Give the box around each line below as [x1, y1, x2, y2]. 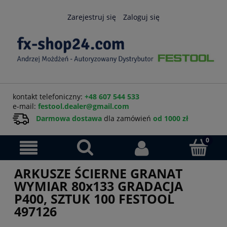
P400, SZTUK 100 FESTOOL [14, 190, 174, 207]
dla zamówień [102, 113, 153, 123]
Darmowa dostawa [36, 113, 102, 123]
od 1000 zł [153, 113, 188, 123]
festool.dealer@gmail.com [38, 101, 129, 111]
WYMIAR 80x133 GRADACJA [14, 177, 183, 195]
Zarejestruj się [67, 12, 116, 22]
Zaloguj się [123, 12, 160, 22]
